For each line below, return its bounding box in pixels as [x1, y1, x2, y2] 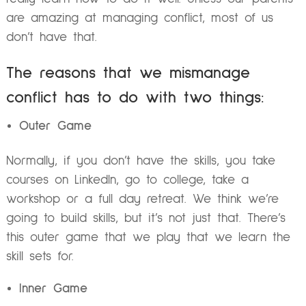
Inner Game [19, 281, 88, 295]
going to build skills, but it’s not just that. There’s [5, 211, 286, 225]
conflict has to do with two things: [5, 89, 264, 106]
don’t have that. [5, 31, 97, 44]
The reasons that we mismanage [5, 64, 250, 81]
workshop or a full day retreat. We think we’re [5, 192, 279, 206]
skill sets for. [5, 249, 74, 263]
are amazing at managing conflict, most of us [5, 12, 273, 25]
